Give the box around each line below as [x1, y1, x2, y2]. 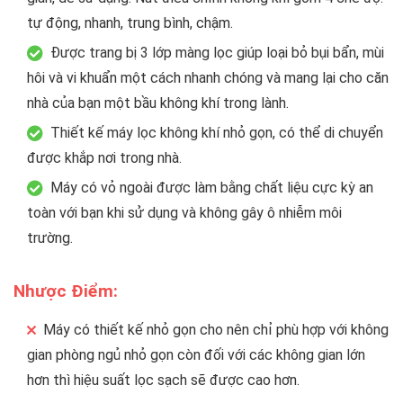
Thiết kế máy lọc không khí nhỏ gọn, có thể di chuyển [50, 123, 383, 141]
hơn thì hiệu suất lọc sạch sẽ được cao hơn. [27, 371, 300, 389]
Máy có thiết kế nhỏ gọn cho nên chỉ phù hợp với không [43, 320, 389, 338]
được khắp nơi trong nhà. [27, 148, 182, 166]
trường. [27, 228, 73, 246]
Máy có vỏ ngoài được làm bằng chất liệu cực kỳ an [50, 178, 373, 196]
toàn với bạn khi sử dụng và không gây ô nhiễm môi [27, 203, 342, 221]
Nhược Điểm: [13, 280, 118, 301]
